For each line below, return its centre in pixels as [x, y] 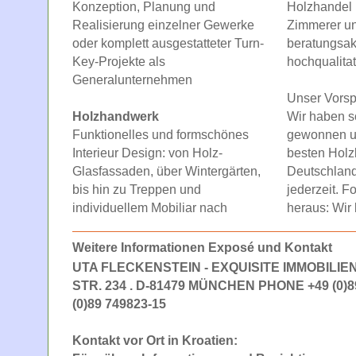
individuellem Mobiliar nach [150, 207]
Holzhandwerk [116, 116]
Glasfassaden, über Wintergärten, [166, 171]
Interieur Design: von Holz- [147, 153]
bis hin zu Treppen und [137, 189]
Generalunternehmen [132, 79]
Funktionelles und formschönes [161, 134]
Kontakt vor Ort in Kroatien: [155, 340]
